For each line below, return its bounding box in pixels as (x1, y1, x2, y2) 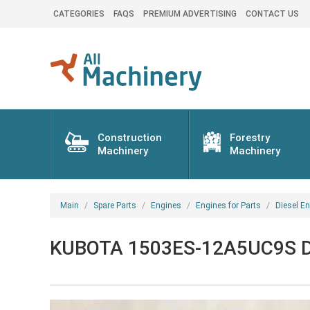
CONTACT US (246, 9, 299, 19)
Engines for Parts (196, 201, 261, 210)
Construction (97, 131, 162, 144)
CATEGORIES (53, 9, 104, 19)
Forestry (230, 131, 271, 144)
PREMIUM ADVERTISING (143, 9, 237, 19)
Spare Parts (93, 201, 136, 210)
